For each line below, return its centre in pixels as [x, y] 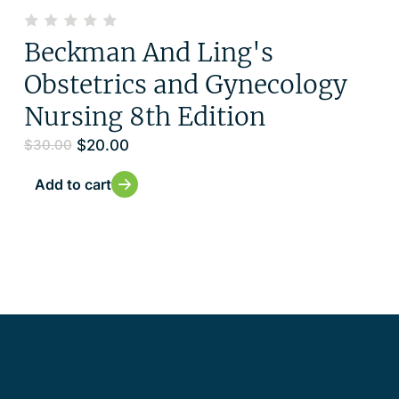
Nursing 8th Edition [144, 116]
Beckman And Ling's [148, 52]
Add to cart [73, 184]
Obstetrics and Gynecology [185, 84]
